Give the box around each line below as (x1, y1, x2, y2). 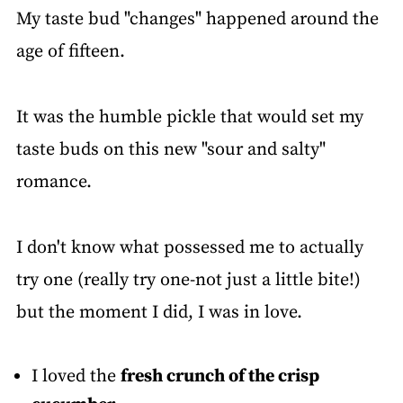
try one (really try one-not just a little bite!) (15, 269, 361, 292)
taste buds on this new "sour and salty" (15, 139, 326, 162)
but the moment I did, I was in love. (15, 301, 302, 325)
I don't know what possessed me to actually (15, 237, 363, 260)
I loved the (31, 365, 121, 389)
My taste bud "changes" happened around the (15, 8, 379, 31)
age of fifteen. (15, 40, 125, 64)
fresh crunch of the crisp (120, 365, 319, 389)
